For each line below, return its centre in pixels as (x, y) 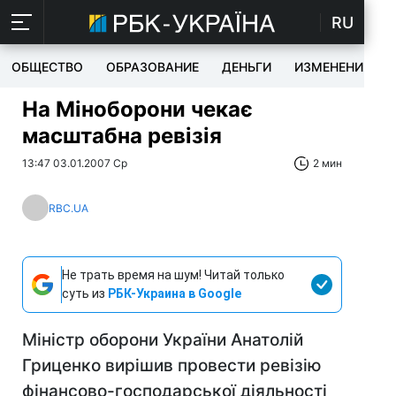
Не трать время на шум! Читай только (173, 275)
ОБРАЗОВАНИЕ (152, 67)
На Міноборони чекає (137, 109)
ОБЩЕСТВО (47, 67)
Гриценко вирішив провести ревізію (172, 366)
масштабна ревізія (122, 136)
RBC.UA (69, 208)
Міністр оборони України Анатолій (163, 340)
